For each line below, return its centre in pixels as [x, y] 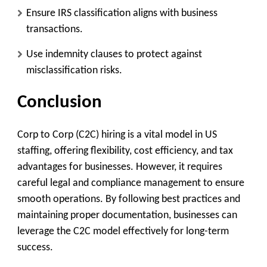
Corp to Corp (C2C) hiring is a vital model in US [117, 135]
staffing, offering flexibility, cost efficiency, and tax [125, 151]
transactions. [55, 30]
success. [35, 247]
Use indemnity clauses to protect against [114, 55]
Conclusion [60, 103]
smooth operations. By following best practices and [129, 199]
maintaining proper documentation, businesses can [127, 215]
